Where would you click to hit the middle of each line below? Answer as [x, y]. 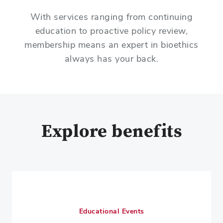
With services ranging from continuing [111, 17]
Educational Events [111, 211]
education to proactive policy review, [111, 31]
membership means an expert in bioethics [111, 45]
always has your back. [111, 58]
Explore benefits [111, 131]
